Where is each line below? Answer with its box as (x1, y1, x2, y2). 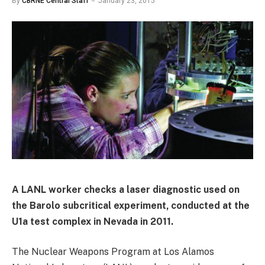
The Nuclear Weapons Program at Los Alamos (12, 246, 214, 258)
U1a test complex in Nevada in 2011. (12, 215, 173, 227)
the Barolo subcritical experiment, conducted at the (12, 199, 250, 211)
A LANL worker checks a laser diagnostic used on (12, 183, 240, 195)
